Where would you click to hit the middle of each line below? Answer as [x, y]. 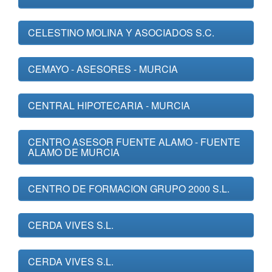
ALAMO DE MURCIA [74, 152]
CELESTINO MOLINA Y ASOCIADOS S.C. [121, 32]
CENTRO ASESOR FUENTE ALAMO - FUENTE [134, 142]
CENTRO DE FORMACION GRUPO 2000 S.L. [129, 189]
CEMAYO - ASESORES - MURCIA [103, 69]
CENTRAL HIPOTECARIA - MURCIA [109, 105]
